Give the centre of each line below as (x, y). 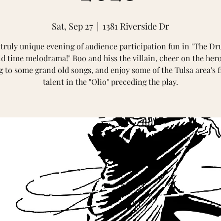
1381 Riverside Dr (136, 26)
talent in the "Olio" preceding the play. (110, 82)
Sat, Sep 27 (72, 26)
